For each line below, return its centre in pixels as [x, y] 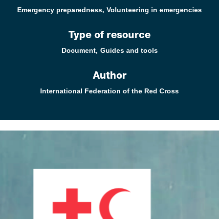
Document [78, 50]
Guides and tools [129, 50]
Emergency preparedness [60, 10]
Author [109, 77]
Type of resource [109, 36]
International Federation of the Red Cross [109, 91]
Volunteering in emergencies [154, 10]
